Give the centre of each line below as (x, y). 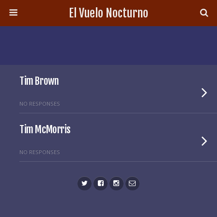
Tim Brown (39, 81)
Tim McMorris (45, 129)
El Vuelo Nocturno (108, 13)
